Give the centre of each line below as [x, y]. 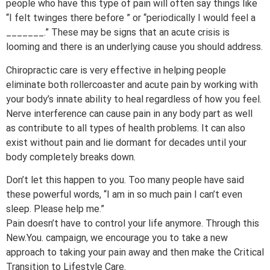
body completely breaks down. [71, 157]
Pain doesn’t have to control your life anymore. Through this [133, 224]
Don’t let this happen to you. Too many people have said [125, 180]
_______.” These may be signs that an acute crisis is [118, 33]
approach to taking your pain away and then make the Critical [135, 253]
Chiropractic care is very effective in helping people [116, 70]
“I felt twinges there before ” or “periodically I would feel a [131, 18]
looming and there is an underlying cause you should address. [134, 47]
